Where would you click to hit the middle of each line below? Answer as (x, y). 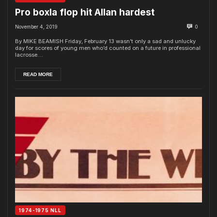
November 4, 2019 (36, 26)
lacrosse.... (29, 54)
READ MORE (38, 74)
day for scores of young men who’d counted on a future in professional (108, 48)
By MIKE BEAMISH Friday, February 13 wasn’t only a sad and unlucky (105, 41)
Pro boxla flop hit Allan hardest (85, 13)
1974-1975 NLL (40, 210)
